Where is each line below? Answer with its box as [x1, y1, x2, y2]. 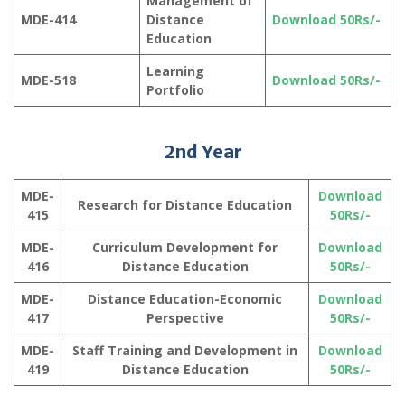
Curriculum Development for [92, 239, 278, 257]
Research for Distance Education [78, 196, 292, 214]
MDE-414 [21, 11, 76, 29]
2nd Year [163, 140, 242, 164]
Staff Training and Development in [72, 342, 297, 360]
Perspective [146, 309, 224, 327]
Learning [146, 62, 204, 80]
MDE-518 [21, 71, 76, 89]
